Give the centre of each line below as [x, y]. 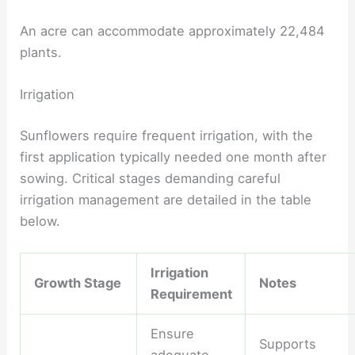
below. [40, 221]
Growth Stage [77, 283]
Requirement [191, 294]
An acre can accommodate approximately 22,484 [173, 31]
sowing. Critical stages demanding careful [151, 178]
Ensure [172, 334]
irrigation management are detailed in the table [166, 199]
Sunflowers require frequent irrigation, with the [167, 135]
